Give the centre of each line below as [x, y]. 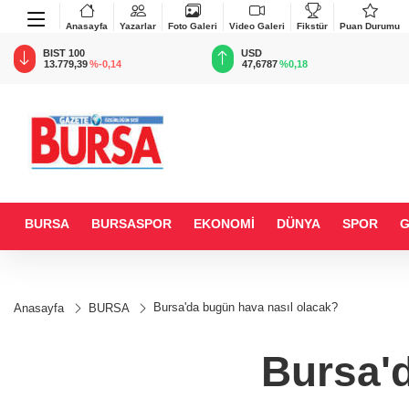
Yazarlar [138, 26]
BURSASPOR [131, 224]
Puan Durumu [370, 26]
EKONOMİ [224, 224]
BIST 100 [64, 53]
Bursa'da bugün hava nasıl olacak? [246, 307]
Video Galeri [257, 26]
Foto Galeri [193, 26]
